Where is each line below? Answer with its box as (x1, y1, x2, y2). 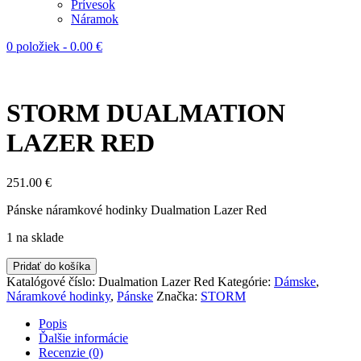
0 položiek (6, 39, 63, 53)
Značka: (156, 288, 201, 303)
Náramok (71, 12, 118, 26)
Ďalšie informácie (39, 330, 128, 345)
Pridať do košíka (13, 259, 90, 272)
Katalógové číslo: (6, 274, 98, 288)
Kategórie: (218, 274, 274, 288)
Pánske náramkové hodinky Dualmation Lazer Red (6, 202, 267, 217)
